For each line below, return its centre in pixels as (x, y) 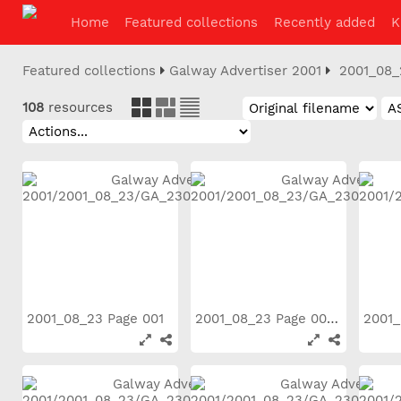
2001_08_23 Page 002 (333, 319)
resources (81, 107)
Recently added (324, 22)
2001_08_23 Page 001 (98, 319)
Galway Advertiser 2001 (245, 71)
